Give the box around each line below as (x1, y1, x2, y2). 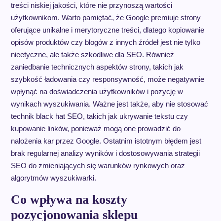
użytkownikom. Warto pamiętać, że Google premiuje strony (10, 13, 201, 22)
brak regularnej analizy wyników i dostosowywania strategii (10, 148, 200, 157)
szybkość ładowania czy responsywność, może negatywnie (10, 74, 204, 83)
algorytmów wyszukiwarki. (10, 173, 96, 182)
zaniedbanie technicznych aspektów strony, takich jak (10, 62, 184, 71)
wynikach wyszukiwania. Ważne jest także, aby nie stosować (10, 99, 208, 108)
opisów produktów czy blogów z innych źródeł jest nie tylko (10, 37, 200, 46)
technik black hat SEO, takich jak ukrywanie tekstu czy (10, 111, 188, 120)
